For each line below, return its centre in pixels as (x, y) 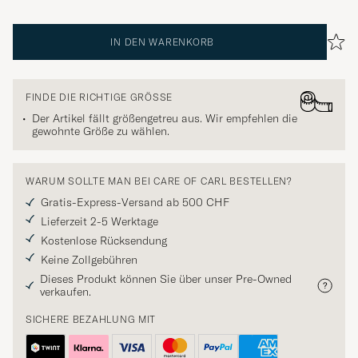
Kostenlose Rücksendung (104, 241)
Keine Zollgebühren (89, 260)
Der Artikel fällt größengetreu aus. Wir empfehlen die (165, 119)
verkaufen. (65, 292)
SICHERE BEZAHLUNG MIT (91, 320)
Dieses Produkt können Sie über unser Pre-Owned (165, 279)
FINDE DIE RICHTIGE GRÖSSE (96, 97)
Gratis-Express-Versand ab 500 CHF (135, 203)
